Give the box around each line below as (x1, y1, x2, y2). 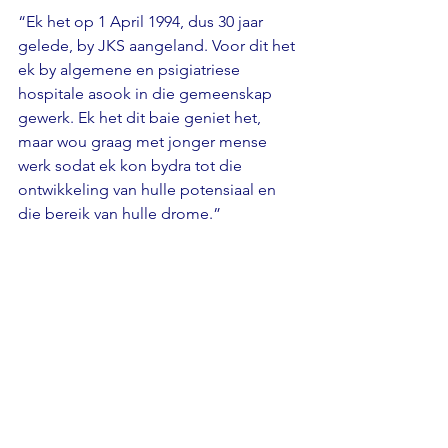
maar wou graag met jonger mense (18, 132, 271, 152)
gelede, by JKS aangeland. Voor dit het (18, 36, 299, 56)
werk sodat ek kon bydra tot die (18, 156, 246, 176)
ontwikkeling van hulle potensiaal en (18, 180, 280, 200)
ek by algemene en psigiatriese (18, 60, 244, 80)
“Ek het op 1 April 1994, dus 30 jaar (18, 12, 267, 32)
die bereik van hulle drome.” (18, 204, 221, 224)
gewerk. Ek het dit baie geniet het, (18, 108, 265, 128)
